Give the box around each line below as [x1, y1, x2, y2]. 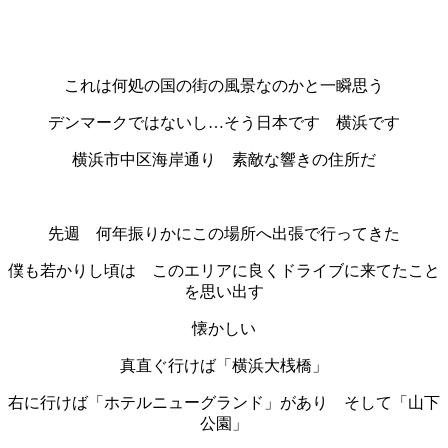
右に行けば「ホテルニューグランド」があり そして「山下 [8, 393, 440, 411]
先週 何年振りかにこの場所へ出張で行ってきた [48, 224, 400, 242]
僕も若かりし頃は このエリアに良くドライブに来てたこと [8, 261, 440, 279]
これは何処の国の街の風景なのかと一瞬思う [64, 76, 384, 94]
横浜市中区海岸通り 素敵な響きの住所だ [72, 150, 376, 168]
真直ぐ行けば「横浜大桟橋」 [120, 356, 328, 374]
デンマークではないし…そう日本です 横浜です [48, 113, 400, 131]
